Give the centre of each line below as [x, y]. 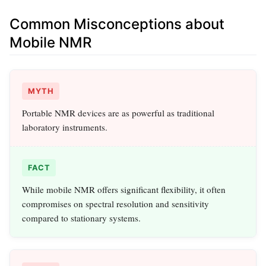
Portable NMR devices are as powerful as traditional [118, 113]
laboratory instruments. [65, 127]
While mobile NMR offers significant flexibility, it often [124, 190]
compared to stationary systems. [81, 218]
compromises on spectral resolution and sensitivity [115, 204]
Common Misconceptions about [117, 24]
